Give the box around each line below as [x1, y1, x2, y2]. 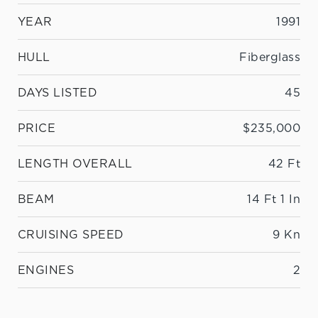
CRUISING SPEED [18, 228, 124, 241]
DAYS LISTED [18, 86, 98, 99]
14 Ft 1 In [247, 192, 300, 206]
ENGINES [18, 263, 75, 277]
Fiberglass [239, 50, 300, 64]
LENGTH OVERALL [18, 157, 133, 170]
